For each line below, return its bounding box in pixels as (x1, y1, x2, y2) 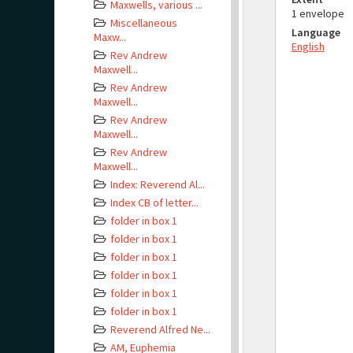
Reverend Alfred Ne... (110, 322, 210, 336)
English (292, 39, 325, 54)
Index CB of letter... (110, 195, 199, 210)
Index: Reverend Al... (110, 177, 205, 191)
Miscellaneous (110, 16, 177, 30)
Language (292, 25, 340, 39)
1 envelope (292, 6, 344, 20)
